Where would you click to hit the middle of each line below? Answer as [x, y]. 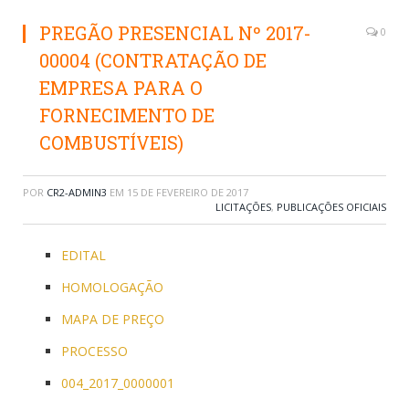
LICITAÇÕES [243, 207]
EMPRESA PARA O [121, 88]
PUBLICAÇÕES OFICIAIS [331, 207]
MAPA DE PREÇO [113, 319]
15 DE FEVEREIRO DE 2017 [188, 192]
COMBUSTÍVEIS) [111, 142]
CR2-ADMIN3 [77, 192]
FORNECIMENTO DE [127, 115]
